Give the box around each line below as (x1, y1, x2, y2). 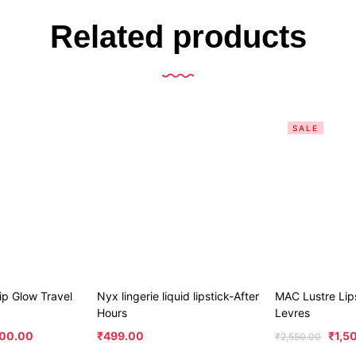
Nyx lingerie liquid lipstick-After (96, 289, 259, 304)
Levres (275, 306, 311, 320)
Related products (49, 18, 307, 54)
